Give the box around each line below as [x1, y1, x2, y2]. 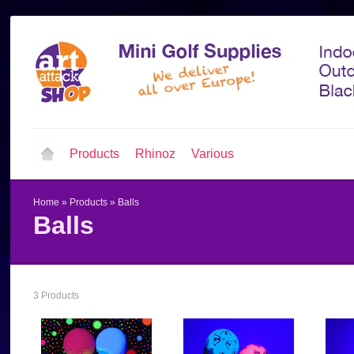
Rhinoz [135, 147, 175, 160]
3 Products [33, 290, 79, 301]
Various [191, 147, 234, 160]
